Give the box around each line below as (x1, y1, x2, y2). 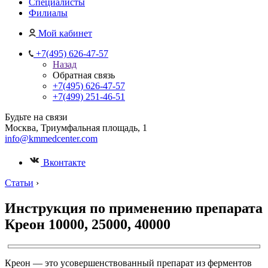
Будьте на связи (5, 112, 68, 122)
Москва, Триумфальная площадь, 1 (5, 123, 147, 133)
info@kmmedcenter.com (5, 133, 98, 144)
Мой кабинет (38, 28, 92, 38)
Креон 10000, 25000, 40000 (5, 216, 170, 232)
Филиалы (29, 8, 68, 18)
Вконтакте (41, 157, 86, 167)
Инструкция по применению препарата (5, 200, 263, 216)
